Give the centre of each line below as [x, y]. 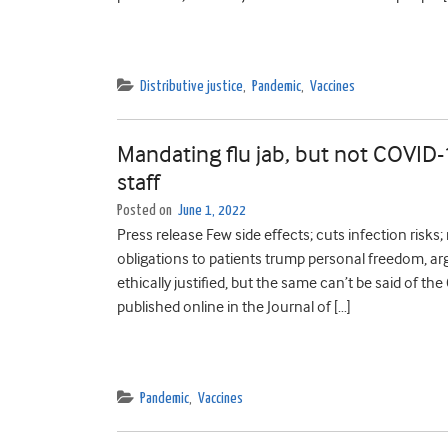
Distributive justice [191, 86]
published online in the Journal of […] [234, 307]
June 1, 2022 [212, 210]
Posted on [146, 210]
